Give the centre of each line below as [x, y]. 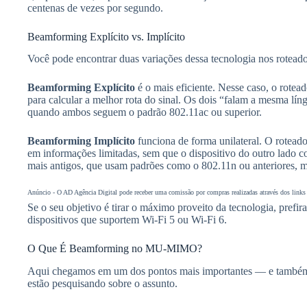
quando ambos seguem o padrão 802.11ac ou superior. [145, 112]
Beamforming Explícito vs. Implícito [106, 36]
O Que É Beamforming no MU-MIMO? [115, 249]
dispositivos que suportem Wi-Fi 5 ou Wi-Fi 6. [127, 220]
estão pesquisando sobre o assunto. [102, 284]
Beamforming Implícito [81, 141]
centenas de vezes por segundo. [95, 8]
